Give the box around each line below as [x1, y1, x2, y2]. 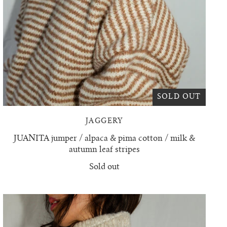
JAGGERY [85, 118, 123, 125]
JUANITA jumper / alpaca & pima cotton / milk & [13, 134, 195, 143]
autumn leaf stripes [68, 145, 140, 154]
